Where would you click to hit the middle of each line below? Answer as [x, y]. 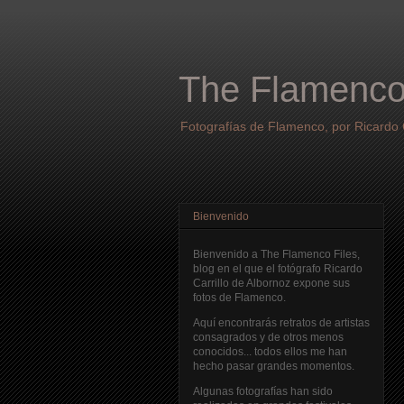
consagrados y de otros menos [268, 338]
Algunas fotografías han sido [263, 392]
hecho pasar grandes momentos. [274, 367]
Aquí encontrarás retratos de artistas [281, 323]
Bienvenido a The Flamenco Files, [276, 255]
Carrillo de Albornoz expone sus [271, 284]
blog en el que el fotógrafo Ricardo [278, 269]
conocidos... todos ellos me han [270, 352]
